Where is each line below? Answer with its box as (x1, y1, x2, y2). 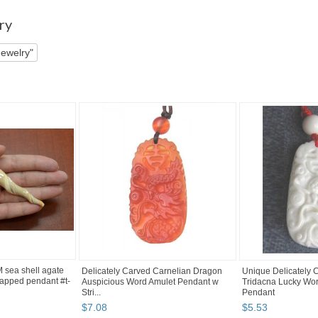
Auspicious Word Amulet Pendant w (82, 277, 219, 287)
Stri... (82, 287, 101, 298)
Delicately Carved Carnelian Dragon (82, 266, 222, 277)
